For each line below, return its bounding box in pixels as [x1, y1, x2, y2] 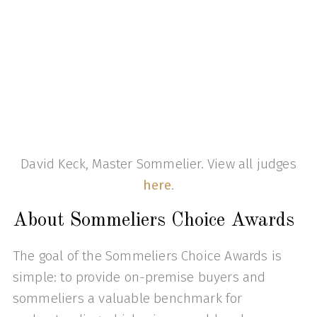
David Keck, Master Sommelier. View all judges [21, 155, 296, 172]
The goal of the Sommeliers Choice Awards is [12, 248, 282, 265]
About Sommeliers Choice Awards [12, 212, 294, 231]
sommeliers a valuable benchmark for [12, 290, 243, 307]
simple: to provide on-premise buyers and [12, 269, 266, 286]
